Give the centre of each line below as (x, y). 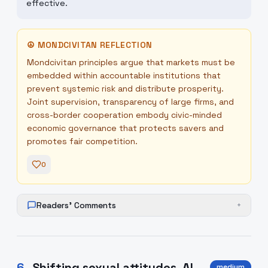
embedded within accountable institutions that (124, 75)
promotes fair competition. (82, 141)
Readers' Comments (76, 205)
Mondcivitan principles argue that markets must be (131, 62)
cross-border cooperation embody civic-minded (124, 115)
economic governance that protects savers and (125, 128)
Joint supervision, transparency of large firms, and (130, 102)
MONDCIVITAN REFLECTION (95, 45)
